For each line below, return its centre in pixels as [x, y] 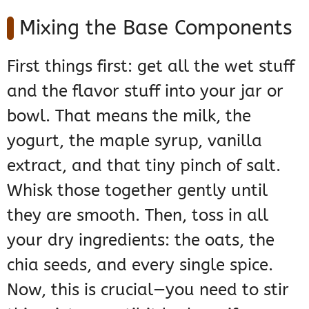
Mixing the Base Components [156, 28]
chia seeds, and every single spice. [140, 265]
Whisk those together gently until [137, 191]
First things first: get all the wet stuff [151, 67]
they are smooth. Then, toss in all [138, 216]
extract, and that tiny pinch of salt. [144, 166]
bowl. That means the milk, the [129, 116]
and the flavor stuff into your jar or [145, 91]
